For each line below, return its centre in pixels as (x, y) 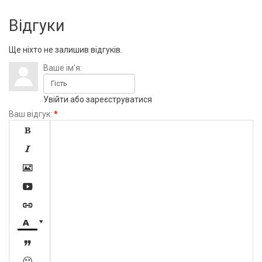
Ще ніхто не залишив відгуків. (65, 50)
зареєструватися (119, 99)
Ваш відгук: (30, 114)
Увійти (56, 99)
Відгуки (37, 26)
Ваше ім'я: (63, 68)
